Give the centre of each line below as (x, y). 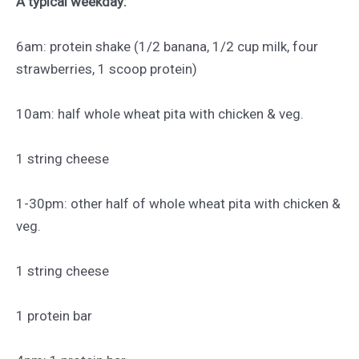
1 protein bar (54, 315)
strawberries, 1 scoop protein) (107, 69)
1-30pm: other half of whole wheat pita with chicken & (178, 203)
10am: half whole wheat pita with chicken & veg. (160, 113)
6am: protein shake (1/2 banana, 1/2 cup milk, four (167, 46)
